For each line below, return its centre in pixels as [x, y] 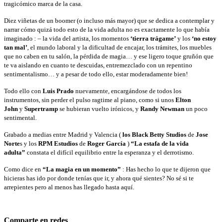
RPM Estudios [58, 143]
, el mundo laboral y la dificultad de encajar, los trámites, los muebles [119, 47]
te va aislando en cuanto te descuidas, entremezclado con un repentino [98, 65]
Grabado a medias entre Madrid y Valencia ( [63, 134]
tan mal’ [16, 47]
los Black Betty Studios [154, 134]
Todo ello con [23, 91]
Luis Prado [58, 91]
